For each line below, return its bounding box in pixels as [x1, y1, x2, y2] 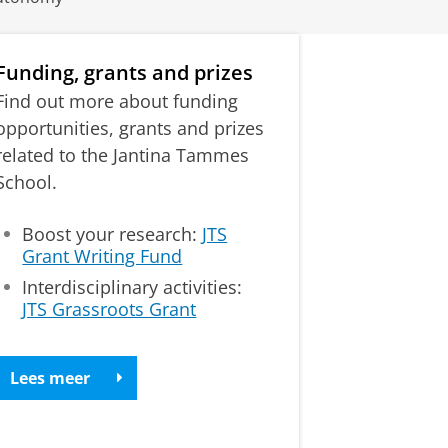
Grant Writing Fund [22, 243, 183, 268]
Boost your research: [22, 221, 203, 246]
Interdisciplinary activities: [22, 274, 243, 299]
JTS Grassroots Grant [22, 296, 197, 321]
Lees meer [9, 366, 90, 389]
